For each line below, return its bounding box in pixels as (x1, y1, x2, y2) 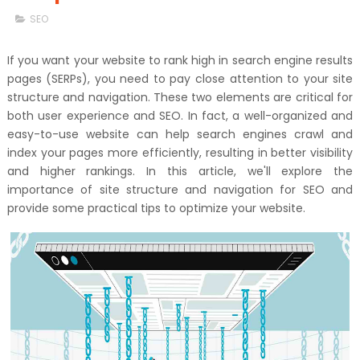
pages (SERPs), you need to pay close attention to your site (6, 71, 354, 87)
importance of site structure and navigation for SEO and (6, 182, 354, 198)
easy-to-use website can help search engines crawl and (6, 126, 354, 142)
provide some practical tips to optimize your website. (6, 200, 305, 216)
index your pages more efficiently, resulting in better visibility (6, 145, 354, 161)
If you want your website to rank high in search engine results (6, 52, 354, 68)
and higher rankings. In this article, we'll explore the (6, 163, 354, 179)
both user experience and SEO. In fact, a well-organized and (6, 108, 354, 124)
